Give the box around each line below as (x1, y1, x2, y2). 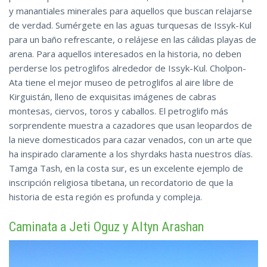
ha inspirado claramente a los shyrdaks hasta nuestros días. (9, 148, 253, 160)
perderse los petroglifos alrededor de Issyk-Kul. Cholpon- (9, 62, 246, 74)
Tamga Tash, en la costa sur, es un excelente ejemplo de (9, 162, 243, 175)
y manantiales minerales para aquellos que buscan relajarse (9, 5, 252, 17)
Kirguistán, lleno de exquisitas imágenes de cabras (9, 91, 216, 103)
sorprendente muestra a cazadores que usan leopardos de (9, 119, 252, 132)
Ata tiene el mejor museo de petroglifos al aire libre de (9, 76, 234, 89)
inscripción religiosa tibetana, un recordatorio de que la (9, 176, 233, 189)
